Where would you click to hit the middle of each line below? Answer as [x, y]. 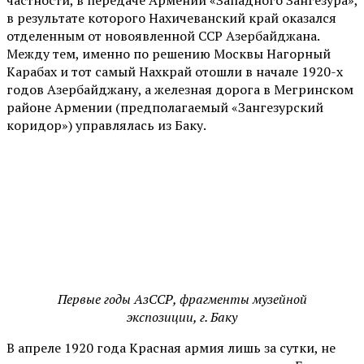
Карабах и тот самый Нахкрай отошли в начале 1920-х [175, 71]
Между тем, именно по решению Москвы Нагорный [169, 53]
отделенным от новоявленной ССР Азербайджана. [163, 35]
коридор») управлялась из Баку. [106, 125]
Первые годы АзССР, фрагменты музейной [182, 299]
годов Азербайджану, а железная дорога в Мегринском [180, 89]
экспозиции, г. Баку [182, 316]
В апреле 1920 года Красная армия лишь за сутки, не [171, 347]
